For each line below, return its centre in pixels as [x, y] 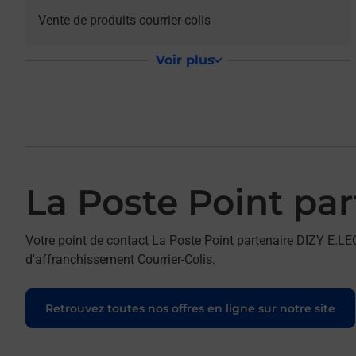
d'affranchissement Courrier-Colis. [120, 259]
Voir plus [185, 60]
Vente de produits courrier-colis [124, 20]
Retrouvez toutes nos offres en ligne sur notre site [190, 308]
